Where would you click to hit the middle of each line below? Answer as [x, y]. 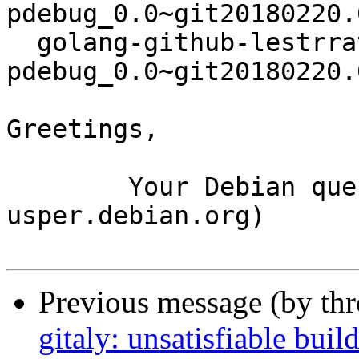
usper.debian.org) [136, 216]
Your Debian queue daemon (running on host [67, 187]
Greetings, [83, 129]
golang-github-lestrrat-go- [22, 43]
